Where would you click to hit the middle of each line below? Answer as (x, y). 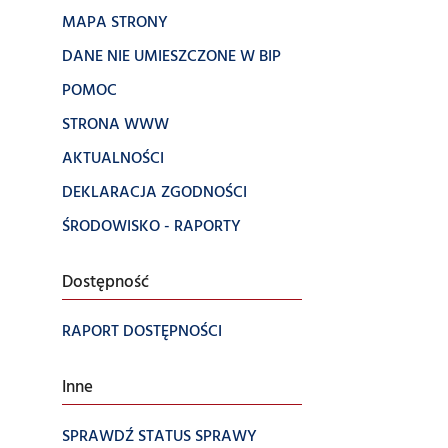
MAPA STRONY (115, 23)
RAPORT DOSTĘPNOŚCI (142, 332)
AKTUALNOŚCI (113, 159)
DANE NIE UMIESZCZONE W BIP (171, 57)
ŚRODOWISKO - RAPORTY (151, 227)
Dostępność (105, 283)
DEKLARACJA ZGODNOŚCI (154, 193)
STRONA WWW (115, 125)
